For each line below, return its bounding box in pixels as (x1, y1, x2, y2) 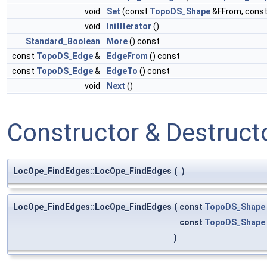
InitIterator (107, 21, 151, 31)
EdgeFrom (107, 51, 148, 61)
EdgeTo (107, 66, 138, 76)
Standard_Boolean (26, 36, 100, 46)
